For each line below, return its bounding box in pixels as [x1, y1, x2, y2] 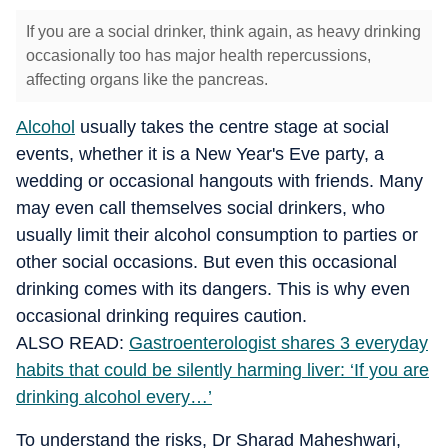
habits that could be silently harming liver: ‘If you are [16, 360, 429, 380]
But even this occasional [198, 252, 397, 272]
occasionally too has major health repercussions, [26, 47, 371, 64]
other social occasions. [16, 252, 198, 272]
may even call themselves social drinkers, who [16, 198, 385, 218]
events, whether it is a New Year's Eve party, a [16, 144, 384, 164]
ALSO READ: [16, 333, 129, 353]
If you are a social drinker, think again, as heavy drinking [26, 23, 421, 40]
